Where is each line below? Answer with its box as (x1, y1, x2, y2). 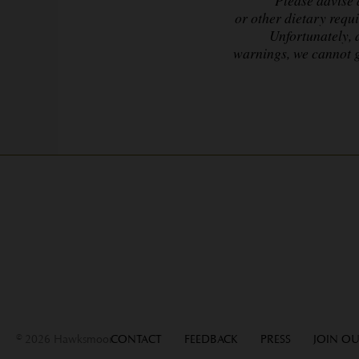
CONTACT (110, 332, 162, 346)
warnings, (232, 42, 290, 63)
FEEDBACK (184, 332, 238, 346)
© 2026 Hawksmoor (16, 332, 113, 346)
